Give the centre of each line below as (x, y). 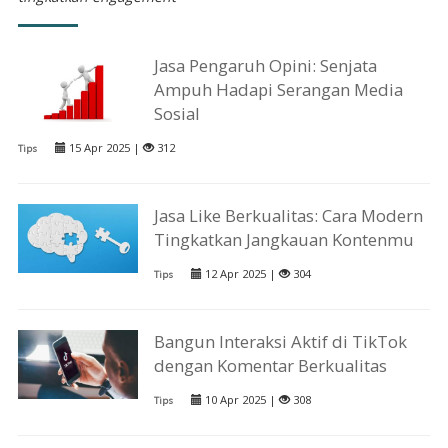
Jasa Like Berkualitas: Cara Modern (289, 216)
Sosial (177, 113)
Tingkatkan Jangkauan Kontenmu (284, 240)
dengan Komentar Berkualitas (271, 366)
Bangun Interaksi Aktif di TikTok (281, 342)
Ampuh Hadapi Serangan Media (279, 89)
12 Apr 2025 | (241, 274)
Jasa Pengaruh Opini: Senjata (266, 65)
